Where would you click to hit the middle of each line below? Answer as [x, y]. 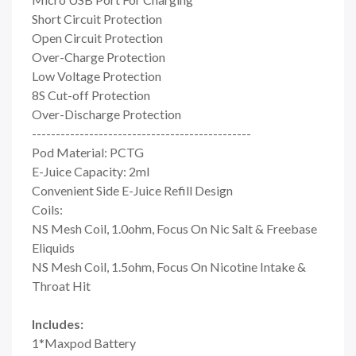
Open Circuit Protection [97, 37]
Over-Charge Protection [99, 56]
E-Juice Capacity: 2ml [91, 171]
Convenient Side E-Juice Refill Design [132, 190]
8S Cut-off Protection [91, 95]
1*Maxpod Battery [84, 342]
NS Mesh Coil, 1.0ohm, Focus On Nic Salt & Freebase [174, 228]
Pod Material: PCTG [88, 152]
